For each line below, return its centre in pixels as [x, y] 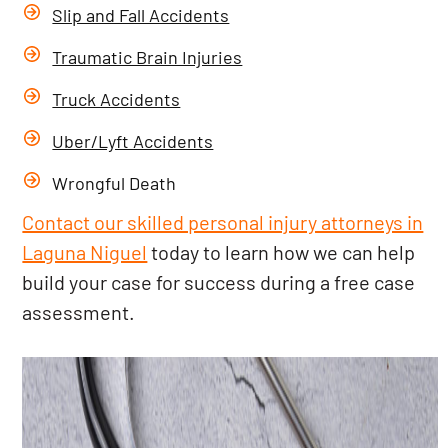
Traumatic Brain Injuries [147, 57]
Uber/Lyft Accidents [133, 141]
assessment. [79, 312]
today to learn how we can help [281, 252]
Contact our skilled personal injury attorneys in [223, 222]
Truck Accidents [116, 99]
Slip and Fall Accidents [141, 15]
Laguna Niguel [85, 252]
